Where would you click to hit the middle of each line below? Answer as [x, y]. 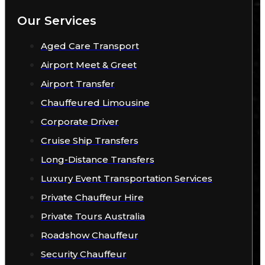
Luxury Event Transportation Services [127, 179]
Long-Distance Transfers [98, 160]
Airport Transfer [78, 84]
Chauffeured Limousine [95, 103]
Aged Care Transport [90, 46]
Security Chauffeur [84, 254]
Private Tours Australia [93, 216]
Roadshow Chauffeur [90, 235]
